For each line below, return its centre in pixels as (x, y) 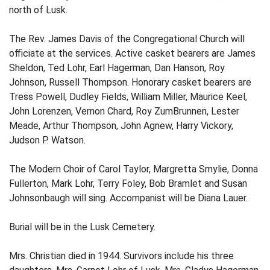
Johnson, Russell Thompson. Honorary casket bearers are (130, 82)
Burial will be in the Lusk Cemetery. (82, 227)
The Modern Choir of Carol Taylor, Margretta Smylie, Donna (133, 169)
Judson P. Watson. (47, 140)
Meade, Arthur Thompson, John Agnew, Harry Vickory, (121, 126)
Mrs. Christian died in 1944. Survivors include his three (121, 256)
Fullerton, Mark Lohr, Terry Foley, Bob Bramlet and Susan (128, 184)
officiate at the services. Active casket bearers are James (132, 53)
